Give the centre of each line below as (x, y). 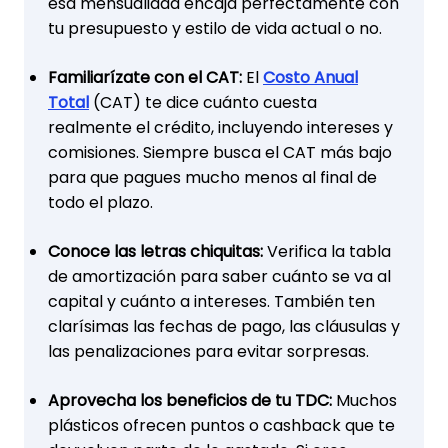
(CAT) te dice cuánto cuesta (203, 102)
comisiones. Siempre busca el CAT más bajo (220, 152)
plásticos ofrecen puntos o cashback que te (221, 425)
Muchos (364, 400)
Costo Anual (310, 77)
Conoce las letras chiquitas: (155, 251)
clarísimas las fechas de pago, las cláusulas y (224, 326)
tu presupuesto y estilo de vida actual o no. (215, 28)
